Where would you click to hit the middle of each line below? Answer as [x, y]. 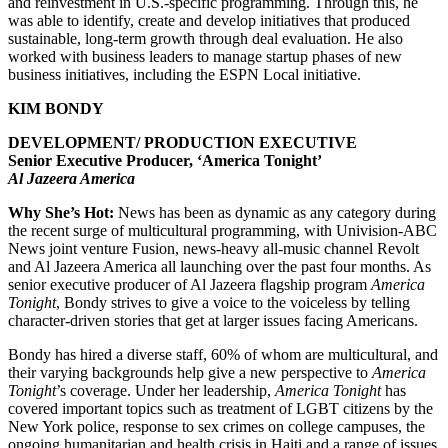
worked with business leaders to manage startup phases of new [205, 56]
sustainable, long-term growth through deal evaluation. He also [205, 38]
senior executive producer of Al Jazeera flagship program [189, 284]
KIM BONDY [56, 108]
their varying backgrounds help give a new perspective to [190, 372]
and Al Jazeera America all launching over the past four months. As [219, 266]
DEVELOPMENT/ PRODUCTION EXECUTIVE [182, 142]
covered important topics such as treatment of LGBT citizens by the [220, 408]
